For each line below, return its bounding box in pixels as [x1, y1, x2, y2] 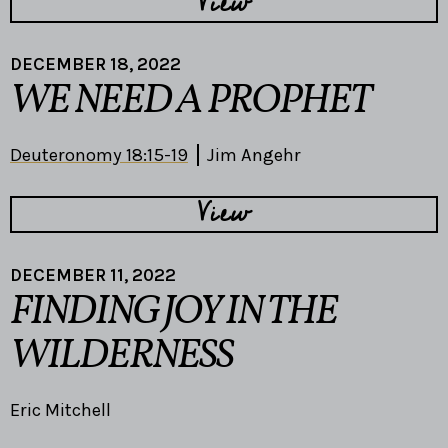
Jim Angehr [207, 144, 301, 167]
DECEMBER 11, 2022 [10, 263, 176, 286]
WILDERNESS [10, 328, 233, 385]
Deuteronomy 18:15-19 [10, 144, 188, 167]
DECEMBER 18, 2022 [10, 53, 181, 76]
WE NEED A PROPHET [10, 74, 370, 131]
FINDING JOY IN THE [10, 284, 337, 341]
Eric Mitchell [10, 398, 111, 421]
